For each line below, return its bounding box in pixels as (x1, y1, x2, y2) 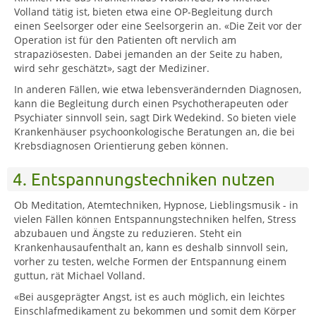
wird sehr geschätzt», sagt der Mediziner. (14, 61, 212, 75)
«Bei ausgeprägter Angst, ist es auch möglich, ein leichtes (14, 289, 285, 303)
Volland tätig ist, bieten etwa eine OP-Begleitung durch (14, 4, 273, 18)
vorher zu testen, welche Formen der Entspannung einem (14, 254, 286, 268)
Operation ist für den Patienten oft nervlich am (14, 32, 236, 47)
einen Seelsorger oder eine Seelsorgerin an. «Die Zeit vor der (14, 18, 302, 32)
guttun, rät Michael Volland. (14, 268, 148, 282)
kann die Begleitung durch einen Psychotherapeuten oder (14, 96, 288, 110)
